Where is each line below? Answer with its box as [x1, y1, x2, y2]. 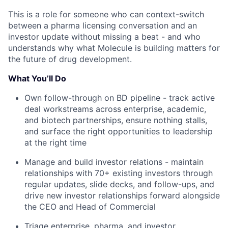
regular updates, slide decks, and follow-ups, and [24, 179, 214, 189]
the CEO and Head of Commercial [24, 202, 156, 212]
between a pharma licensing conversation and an [8, 20, 197, 31]
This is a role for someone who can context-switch [8, 9, 204, 19]
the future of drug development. [8, 54, 132, 64]
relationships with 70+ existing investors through [24, 168, 213, 178]
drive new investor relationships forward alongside [24, 190, 220, 201]
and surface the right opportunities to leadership [24, 126, 213, 136]
